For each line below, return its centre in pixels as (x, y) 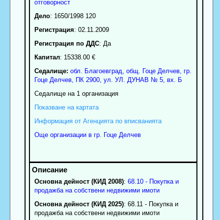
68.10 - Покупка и (153, 182)
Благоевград (103, 71)
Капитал (47, 57)
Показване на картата (66, 108)
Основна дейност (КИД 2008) (79, 182)
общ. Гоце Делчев (153, 71)
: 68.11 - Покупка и (151, 204)
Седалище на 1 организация (76, 94)
